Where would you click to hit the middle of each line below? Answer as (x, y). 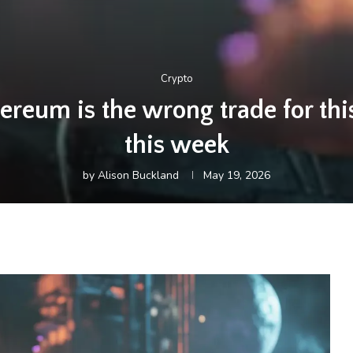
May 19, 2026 (237, 175)
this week (176, 145)
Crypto (176, 79)
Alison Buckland (138, 175)
